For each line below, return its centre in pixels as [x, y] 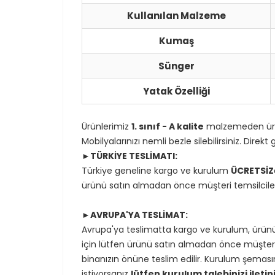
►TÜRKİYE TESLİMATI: [130, 156]
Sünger [176, 66]
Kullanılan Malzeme [176, 16]
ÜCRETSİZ [252, 171]
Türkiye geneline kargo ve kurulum [156, 171]
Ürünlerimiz [107, 126]
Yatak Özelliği [176, 91]
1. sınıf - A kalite [168, 126]
